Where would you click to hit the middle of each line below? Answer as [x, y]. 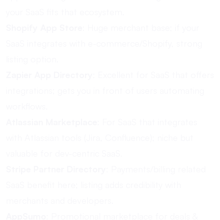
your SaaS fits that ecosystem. [65, 12]
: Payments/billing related [156, 169]
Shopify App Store [44, 27]
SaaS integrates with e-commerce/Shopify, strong [104, 43]
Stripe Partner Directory [56, 169]
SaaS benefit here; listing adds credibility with [94, 185]
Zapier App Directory [49, 75]
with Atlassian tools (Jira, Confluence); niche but [100, 137]
